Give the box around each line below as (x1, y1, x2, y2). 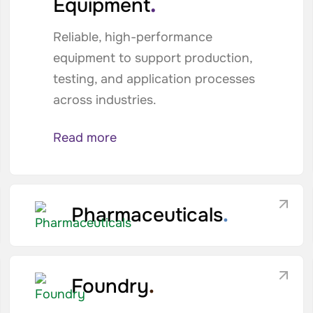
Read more (52, 130, 117, 145)
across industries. (52, 92, 156, 108)
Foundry (71, 274, 150, 299)
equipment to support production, (52, 50, 252, 66)
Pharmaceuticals (71, 203, 224, 228)
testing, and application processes (52, 71, 255, 87)
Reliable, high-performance (52, 29, 212, 45)
